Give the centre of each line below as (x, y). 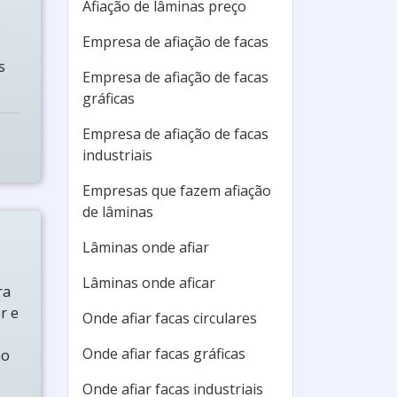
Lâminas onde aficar (149, 283)
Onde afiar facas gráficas (164, 354)
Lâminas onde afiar (146, 247)
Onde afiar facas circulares (170, 318)
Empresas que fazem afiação (177, 191)
